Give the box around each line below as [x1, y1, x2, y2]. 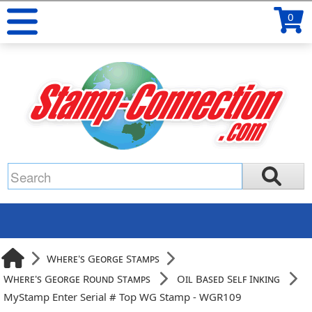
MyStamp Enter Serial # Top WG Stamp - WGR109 [3, 290, 242, 304]
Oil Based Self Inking [177, 272, 281, 286]
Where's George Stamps [47, 251, 160, 265]
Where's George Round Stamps [3, 272, 151, 286]
